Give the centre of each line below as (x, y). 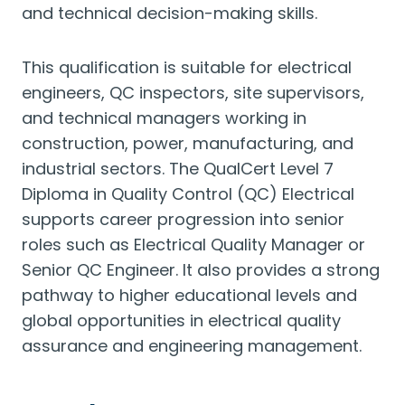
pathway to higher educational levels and (189, 295)
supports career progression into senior (183, 219)
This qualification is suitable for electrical (187, 67)
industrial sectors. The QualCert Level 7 (178, 169)
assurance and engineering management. (192, 346)
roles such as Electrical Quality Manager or (193, 245)
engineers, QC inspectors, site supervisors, (193, 93)
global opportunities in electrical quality (181, 320)
